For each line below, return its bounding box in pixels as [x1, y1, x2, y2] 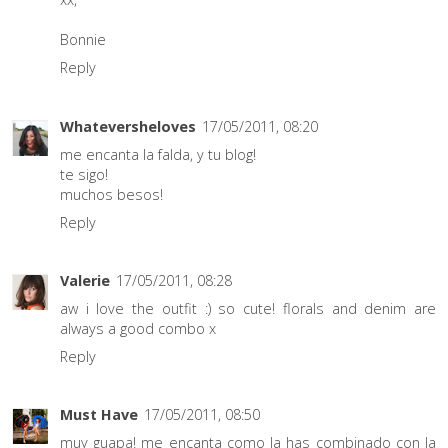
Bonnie [60, 30, 106, 50]
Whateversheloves [60, 116, 196, 136]
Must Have [60, 405, 138, 425]
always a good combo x [60, 319, 216, 339]
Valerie [60, 271, 110, 291]
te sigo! [60, 164, 108, 184]
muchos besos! [60, 184, 163, 204]
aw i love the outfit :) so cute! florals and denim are [60, 299, 436, 319]
